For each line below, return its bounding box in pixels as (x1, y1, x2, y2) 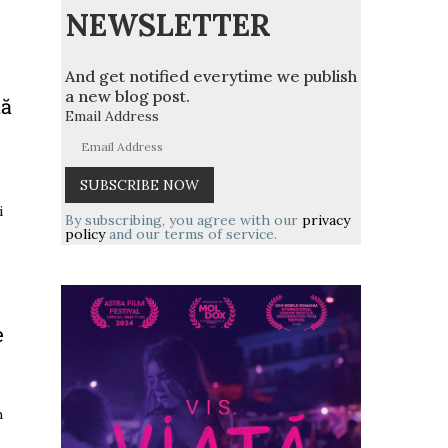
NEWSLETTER (65, 5, 271, 44)
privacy (302, 210, 350, 229)
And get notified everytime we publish (65, 65, 357, 86)
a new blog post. (65, 85, 190, 106)
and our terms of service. (105, 224, 277, 243)
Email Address (65, 106, 159, 125)
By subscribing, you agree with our (65, 210, 302, 229)
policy (65, 224, 105, 243)
